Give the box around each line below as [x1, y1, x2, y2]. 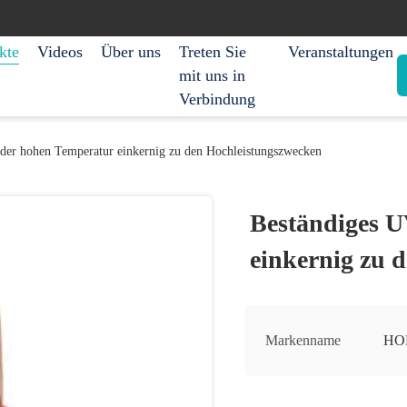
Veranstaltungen [288, 43, 393, 61]
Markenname [265, 333, 341, 348]
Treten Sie [179, 43, 246, 61]
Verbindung [179, 90, 255, 108]
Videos [37, 43, 83, 61]
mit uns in [179, 66, 245, 84]
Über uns [101, 43, 161, 61]
